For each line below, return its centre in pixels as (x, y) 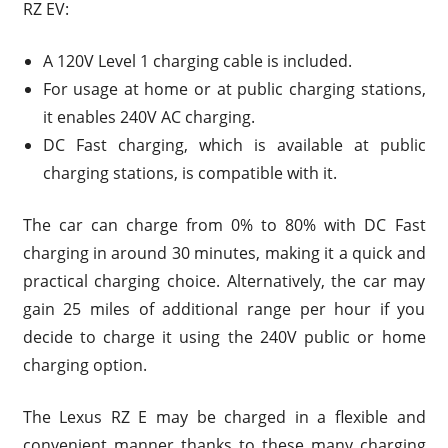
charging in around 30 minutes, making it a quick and (224, 252)
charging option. (84, 364)
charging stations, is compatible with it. (189, 172)
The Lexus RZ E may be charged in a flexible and (224, 416)
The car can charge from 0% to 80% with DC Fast (224, 224)
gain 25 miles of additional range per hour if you (224, 308)
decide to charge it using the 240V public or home (224, 336)
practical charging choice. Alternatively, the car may (224, 280)
